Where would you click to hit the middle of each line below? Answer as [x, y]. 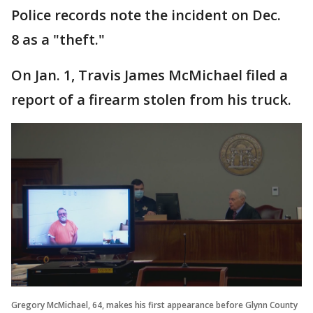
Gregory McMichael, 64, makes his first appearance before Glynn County [154, 305]
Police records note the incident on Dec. [146, 15]
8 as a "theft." [58, 40]
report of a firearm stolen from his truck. [151, 100]
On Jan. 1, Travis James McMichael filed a [150, 75]
